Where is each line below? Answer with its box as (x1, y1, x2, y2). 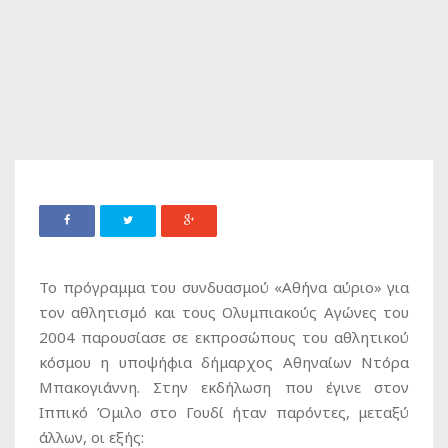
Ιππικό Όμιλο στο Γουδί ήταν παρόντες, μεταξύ (39, 402, 409, 423)
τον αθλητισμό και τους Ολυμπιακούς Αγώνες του (39, 302, 409, 323)
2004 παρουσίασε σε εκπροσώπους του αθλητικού (39, 327, 409, 348)
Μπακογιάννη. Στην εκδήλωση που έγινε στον (39, 377, 409, 398)
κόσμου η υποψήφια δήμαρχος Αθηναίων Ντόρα (39, 352, 409, 373)
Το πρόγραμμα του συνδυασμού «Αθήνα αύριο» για (39, 277, 409, 298)
